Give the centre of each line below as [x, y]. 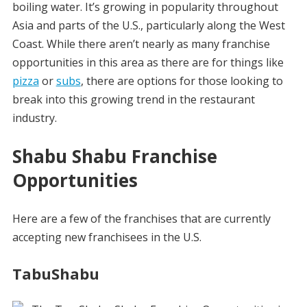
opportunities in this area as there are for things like [148, 62]
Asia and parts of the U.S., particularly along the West [148, 25]
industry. [34, 118]
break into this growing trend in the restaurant [133, 99]
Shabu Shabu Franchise [114, 156]
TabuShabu [56, 273]
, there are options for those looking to [182, 81]
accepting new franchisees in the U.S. [107, 237]
